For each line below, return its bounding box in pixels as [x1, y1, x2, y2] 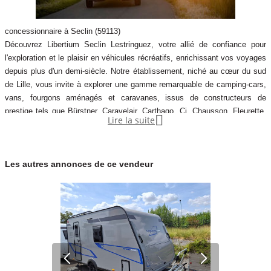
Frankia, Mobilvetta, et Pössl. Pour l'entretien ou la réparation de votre [5, 120, 266, 129]
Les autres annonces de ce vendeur [5, 159, 153, 169]
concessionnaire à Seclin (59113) [5, 27, 120, 36]
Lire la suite [108, 114, 155, 126]
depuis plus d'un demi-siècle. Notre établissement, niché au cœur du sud [5, 67, 266, 76]
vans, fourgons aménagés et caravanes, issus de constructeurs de [5, 93, 266, 103]
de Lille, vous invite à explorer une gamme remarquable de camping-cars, [5, 80, 266, 90]
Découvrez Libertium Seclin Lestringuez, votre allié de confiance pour [5, 40, 266, 50]
